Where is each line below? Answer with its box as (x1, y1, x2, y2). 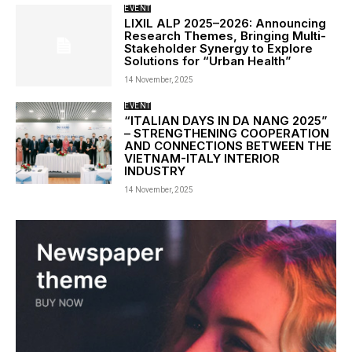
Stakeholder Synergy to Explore (124, 40, 313, 56)
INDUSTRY (124, 163, 186, 178)
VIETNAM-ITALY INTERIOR (124, 150, 280, 166)
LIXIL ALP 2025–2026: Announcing (124, 15, 327, 31)
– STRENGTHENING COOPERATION (124, 125, 330, 141)
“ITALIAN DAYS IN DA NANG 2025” (124, 112, 328, 128)
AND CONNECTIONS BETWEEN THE (124, 137, 332, 153)
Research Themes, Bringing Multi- (124, 27, 327, 43)
